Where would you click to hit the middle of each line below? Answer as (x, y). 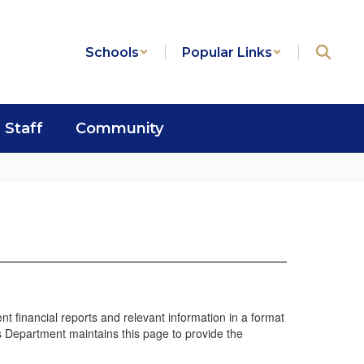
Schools (112, 52)
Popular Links (227, 52)
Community (119, 128)
